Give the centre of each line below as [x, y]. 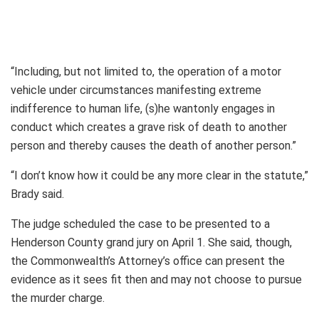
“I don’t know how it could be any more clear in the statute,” [159, 175]
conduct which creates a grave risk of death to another [149, 127]
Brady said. [37, 194]
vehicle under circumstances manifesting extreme [136, 90]
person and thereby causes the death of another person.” [153, 145]
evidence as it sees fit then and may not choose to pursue [156, 279]
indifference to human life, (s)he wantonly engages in [143, 108]
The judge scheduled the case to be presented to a [140, 224]
